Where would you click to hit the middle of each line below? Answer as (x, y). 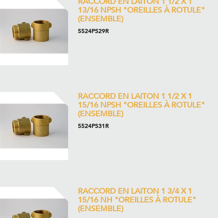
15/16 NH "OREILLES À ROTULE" (137, 200)
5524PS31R (93, 126)
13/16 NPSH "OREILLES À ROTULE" (141, 10)
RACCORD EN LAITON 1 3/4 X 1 (135, 191)
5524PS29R (93, 31)
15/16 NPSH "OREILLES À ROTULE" (141, 105)
